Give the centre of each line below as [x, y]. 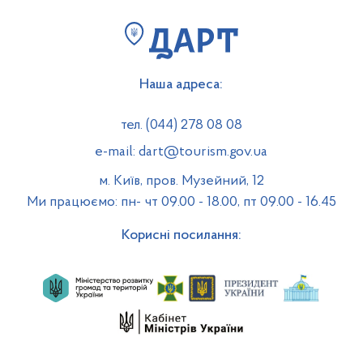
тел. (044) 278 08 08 [181, 126]
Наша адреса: [181, 85]
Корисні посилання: [181, 236]
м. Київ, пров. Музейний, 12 [181, 181]
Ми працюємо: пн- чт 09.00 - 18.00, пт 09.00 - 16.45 [181, 203]
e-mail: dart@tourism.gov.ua [181, 152]
